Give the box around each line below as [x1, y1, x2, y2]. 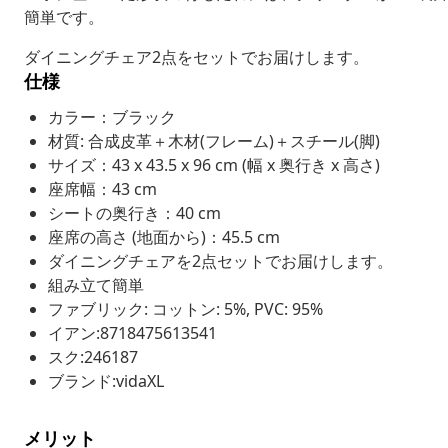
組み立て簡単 [48, 273, 144, 296]
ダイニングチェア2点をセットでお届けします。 [24, 45, 369, 68]
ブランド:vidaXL [48, 369, 164, 392]
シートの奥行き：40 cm [48, 201, 221, 224]
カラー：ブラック [48, 105, 176, 128]
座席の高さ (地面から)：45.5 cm [48, 225, 280, 248]
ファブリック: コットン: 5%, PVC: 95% [48, 297, 323, 320]
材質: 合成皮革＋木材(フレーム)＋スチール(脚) [48, 129, 380, 152]
